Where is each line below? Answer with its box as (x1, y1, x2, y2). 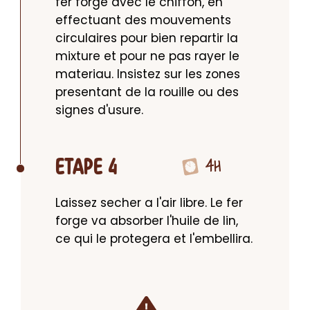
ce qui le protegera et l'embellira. (55, 230, 253, 247)
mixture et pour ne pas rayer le (55, 48, 239, 64)
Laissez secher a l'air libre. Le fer (55, 194, 243, 211)
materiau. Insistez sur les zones (55, 66, 240, 82)
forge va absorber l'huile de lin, (55, 212, 238, 229)
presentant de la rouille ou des (55, 84, 239, 100)
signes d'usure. (55, 102, 143, 118)
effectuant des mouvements (55, 12, 231, 28)
